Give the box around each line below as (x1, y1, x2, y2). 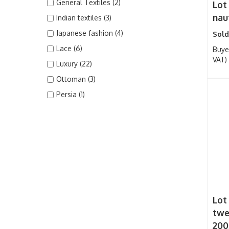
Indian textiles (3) (56, 13, 111, 22)
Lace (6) (56, 44, 82, 53)
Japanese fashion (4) (56, 29, 123, 37)
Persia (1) (56, 90, 85, 99)
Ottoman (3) (56, 75, 96, 83)
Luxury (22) (56, 59, 92, 68)
